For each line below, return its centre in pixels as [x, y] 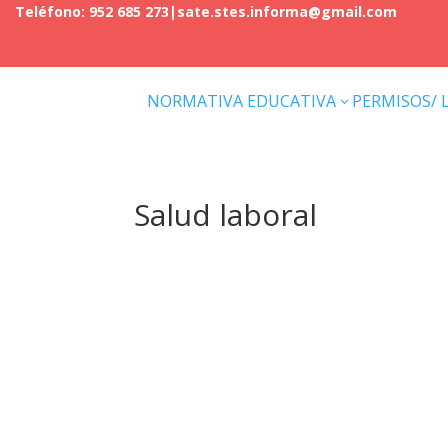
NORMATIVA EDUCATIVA [242, 101]
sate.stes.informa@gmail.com [287, 11]
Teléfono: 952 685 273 [92, 11]
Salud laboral [226, 214]
